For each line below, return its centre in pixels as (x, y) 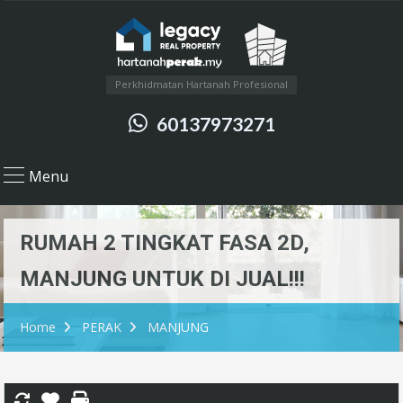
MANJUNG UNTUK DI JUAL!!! (162, 279)
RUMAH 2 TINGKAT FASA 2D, (165, 243)
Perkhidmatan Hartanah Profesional (201, 84)
